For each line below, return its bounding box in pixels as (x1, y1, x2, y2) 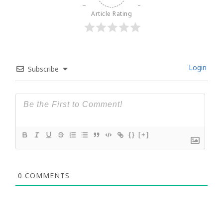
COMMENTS (22, 172, 70, 182)
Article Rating (91, 10, 132, 19)
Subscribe (28, 66, 59, 76)
